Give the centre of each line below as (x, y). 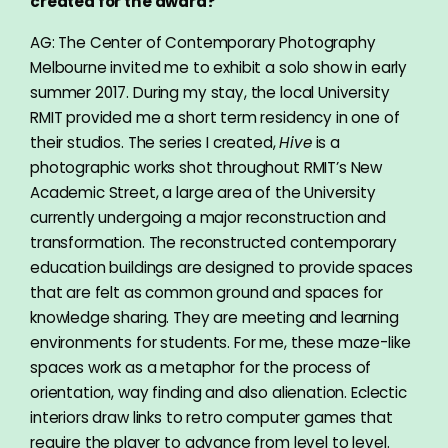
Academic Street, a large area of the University (203, 193)
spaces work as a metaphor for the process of (201, 368)
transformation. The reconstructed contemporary (214, 243)
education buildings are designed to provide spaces (221, 268)
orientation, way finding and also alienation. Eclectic (218, 393)
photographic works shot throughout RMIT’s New (206, 168)
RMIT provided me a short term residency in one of (215, 118)
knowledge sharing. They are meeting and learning (214, 318)
